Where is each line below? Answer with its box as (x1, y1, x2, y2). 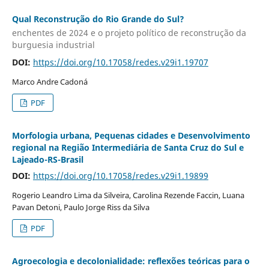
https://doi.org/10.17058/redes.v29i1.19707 (32, 56, 208, 68)
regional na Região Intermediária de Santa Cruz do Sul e (11, 142, 244, 154)
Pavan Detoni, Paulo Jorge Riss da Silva (11, 202, 150, 213)
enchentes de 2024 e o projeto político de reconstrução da (11, 27, 246, 39)
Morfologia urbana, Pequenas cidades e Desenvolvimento (11, 130, 250, 142)
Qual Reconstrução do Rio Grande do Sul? (11, 13, 184, 25)
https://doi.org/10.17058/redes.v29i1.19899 (32, 170, 208, 182)
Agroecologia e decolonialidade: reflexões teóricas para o (11, 255, 250, 267)
